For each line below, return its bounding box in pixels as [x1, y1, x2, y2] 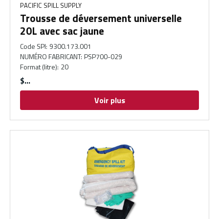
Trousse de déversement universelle [20, 10, 182, 26]
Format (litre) [20, 62, 57, 72]
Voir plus [94, 94, 125, 107]
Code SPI [20, 41, 46, 52]
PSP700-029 [84, 51, 123, 62]
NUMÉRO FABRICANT [20, 51, 81, 62]
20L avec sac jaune [20, 23, 104, 39]
